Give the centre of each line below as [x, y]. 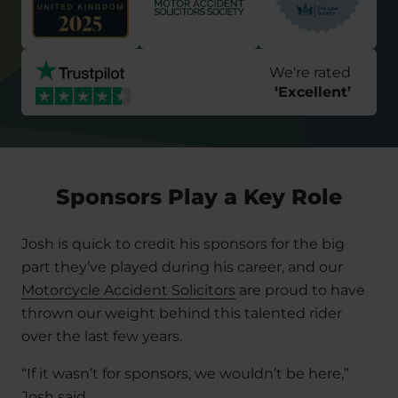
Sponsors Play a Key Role [199, 197]
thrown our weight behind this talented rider [182, 314]
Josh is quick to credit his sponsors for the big [183, 244]
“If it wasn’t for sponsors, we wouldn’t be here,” [185, 374]
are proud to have [300, 291]
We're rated [310, 73]
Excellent [313, 92]
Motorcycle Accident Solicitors [128, 291]
